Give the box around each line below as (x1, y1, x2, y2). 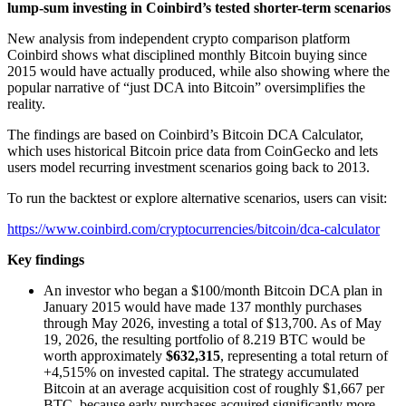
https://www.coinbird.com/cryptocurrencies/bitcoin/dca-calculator (7, 221, 380, 237)
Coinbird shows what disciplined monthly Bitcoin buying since (7, 47, 367, 63)
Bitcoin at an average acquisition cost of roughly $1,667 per (43, 381, 384, 396)
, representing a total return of (220, 348, 388, 363)
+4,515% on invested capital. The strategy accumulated (43, 364, 359, 380)
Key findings (7, 252, 84, 267)
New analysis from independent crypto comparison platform (7, 31, 350, 46)
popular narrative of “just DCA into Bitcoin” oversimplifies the (7, 80, 365, 95)
